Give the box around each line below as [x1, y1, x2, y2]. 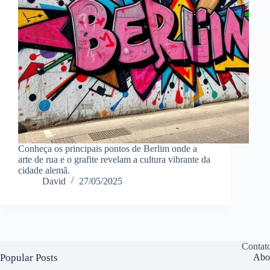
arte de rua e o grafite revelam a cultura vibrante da [18, 154, 210, 165]
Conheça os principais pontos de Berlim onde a [18, 143, 197, 154]
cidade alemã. [18, 165, 70, 175]
